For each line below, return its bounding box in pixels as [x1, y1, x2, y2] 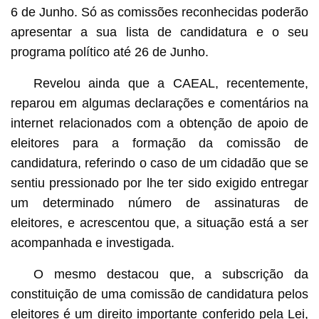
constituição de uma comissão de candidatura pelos [10, 286, 309, 301]
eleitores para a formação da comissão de [10, 135, 309, 150]
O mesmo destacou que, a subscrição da [33, 266, 309, 281]
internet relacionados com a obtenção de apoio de [10, 115, 309, 130]
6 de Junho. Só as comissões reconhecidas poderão [10, 4, 309, 19]
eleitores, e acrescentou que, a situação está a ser [10, 215, 309, 230]
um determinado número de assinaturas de [10, 195, 309, 210]
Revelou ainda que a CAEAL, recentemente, [33, 75, 309, 90]
